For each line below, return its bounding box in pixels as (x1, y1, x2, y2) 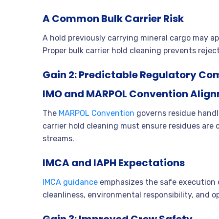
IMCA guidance (43, 177, 98, 187)
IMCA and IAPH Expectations (43, 156, 185, 170)
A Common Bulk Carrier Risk (43, 12, 184, 26)
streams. (43, 134, 74, 144)
